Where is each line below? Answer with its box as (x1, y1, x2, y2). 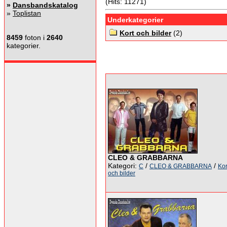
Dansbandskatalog (13, 1, 78, 9)
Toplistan (13, 9, 41, 17)
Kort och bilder (120, 29, 171, 37)
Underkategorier (107, 16, 163, 24)
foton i (23, 33, 47, 42)
